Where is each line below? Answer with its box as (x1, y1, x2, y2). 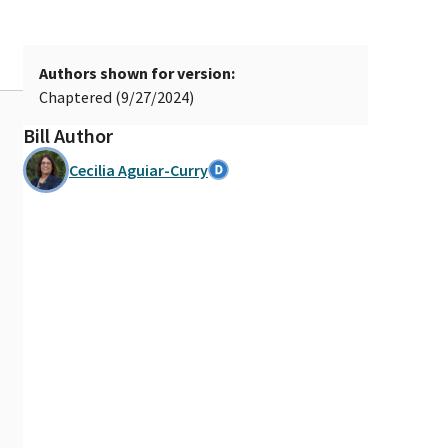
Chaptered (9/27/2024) (39, 86, 194, 107)
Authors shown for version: (39, 62, 235, 83)
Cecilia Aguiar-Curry (69, 159, 208, 180)
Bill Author (23, 122, 113, 148)
